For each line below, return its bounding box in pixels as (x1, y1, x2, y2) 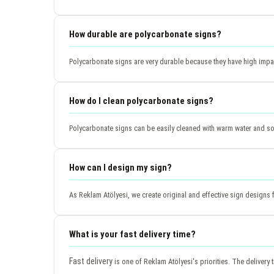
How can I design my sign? (69, 161, 172, 173)
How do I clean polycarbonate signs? (69, 95, 213, 106)
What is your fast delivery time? (69, 228, 196, 240)
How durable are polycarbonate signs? (69, 28, 221, 40)
